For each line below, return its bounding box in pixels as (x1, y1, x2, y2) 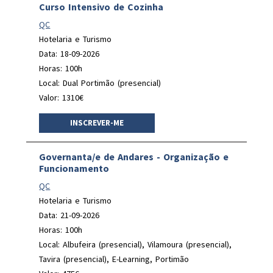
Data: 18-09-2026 (39, 48, 100, 59)
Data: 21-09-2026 (39, 209, 100, 221)
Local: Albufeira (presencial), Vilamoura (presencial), (39, 238, 232, 250)
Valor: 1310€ (39, 92, 84, 103)
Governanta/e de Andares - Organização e (39, 150, 229, 163)
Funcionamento (39, 161, 110, 174)
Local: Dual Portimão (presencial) (39, 77, 161, 88)
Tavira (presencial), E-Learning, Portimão (39, 253, 190, 264)
